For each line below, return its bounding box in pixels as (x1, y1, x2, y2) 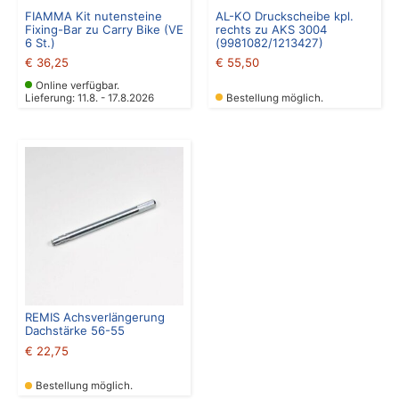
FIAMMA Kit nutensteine (25, 8, 162, 23)
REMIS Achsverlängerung (25, 309, 165, 324)
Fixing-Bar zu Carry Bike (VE (25, 21, 183, 37)
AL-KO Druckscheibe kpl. (216, 8, 354, 23)
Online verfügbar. (36, 78, 119, 92)
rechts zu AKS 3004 (216, 21, 327, 37)
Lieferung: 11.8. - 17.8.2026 (25, 91, 154, 104)
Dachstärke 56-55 (25, 322, 125, 338)
